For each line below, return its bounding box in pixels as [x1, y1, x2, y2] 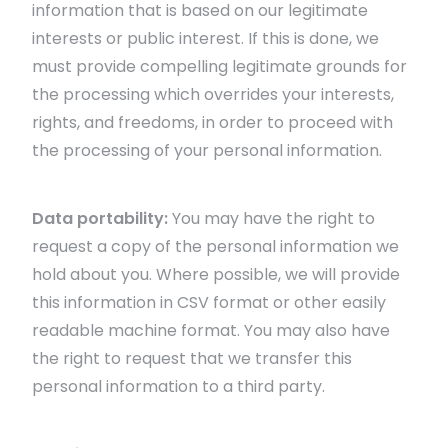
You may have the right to [168, 207, 375, 230]
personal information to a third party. [32, 375, 325, 398]
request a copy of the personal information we [32, 235, 399, 258]
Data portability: [32, 207, 168, 230]
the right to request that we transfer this [32, 347, 352, 370]
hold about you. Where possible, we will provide [32, 263, 400, 286]
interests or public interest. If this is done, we [32, 27, 379, 50]
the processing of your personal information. [32, 139, 382, 162]
